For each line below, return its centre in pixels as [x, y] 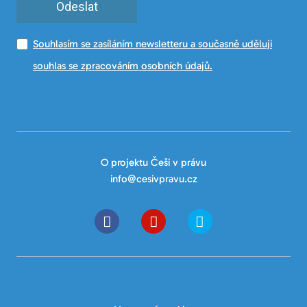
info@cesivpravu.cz [153, 179]
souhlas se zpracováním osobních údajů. [123, 66]
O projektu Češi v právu [153, 162]
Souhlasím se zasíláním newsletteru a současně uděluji [152, 44]
